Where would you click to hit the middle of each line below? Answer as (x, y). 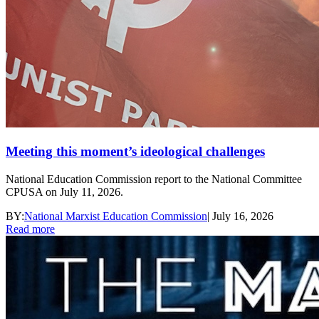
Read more (30, 229)
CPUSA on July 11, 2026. (64, 192)
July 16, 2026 (243, 216)
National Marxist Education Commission (116, 216)
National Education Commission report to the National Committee (154, 179)
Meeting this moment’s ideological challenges (135, 152)
